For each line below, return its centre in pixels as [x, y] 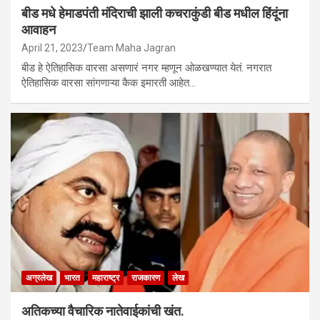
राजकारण [146, 277]
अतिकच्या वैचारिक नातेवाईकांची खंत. [103, 311]
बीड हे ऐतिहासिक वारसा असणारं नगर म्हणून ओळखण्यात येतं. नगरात [146, 67]
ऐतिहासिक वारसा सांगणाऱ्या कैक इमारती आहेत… [109, 82]
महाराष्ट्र [106, 277]
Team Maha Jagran [131, 47]
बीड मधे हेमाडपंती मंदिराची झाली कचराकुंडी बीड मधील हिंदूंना [155, 13]
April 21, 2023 [52, 47]
